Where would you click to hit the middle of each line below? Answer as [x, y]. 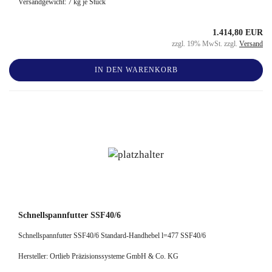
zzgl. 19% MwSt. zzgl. [206, 43]
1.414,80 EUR [238, 32]
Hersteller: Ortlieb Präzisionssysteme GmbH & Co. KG [98, 256]
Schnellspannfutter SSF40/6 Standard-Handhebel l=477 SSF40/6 [112, 235]
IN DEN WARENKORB [136, 70]
